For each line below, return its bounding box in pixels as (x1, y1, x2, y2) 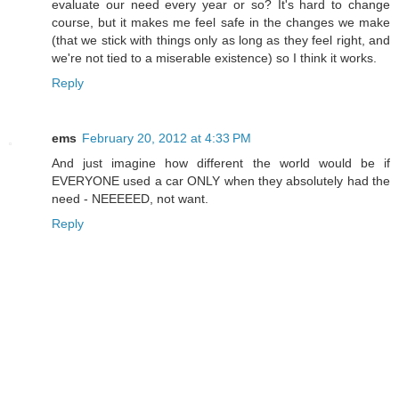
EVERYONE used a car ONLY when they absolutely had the (52, 174, 390, 189)
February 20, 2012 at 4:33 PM (82, 131, 251, 146)
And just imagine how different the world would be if (52, 156, 390, 171)
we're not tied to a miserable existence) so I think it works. (52, 51, 377, 66)
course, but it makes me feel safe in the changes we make (52, 15, 390, 30)
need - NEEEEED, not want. (52, 191, 208, 207)
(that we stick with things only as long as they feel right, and (52, 33, 390, 48)
